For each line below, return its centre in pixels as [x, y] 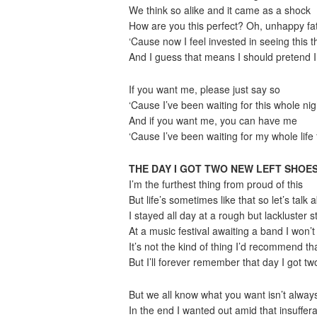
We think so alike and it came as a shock [220, 10]
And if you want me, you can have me [213, 120]
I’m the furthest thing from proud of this [216, 184]
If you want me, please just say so [204, 89]
